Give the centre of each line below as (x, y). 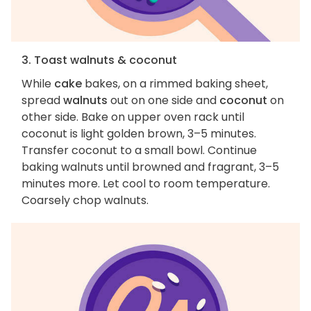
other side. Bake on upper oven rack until (133, 117)
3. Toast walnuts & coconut (99, 60)
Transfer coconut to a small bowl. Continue (139, 150)
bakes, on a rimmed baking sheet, (175, 83)
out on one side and (163, 100)
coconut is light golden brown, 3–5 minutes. (139, 133)
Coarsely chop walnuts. (85, 200)
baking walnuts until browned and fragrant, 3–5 (150, 167)
